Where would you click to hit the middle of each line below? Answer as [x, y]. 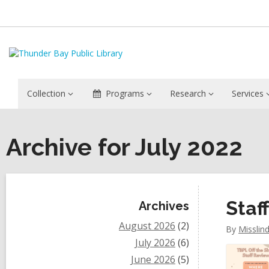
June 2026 [153, 259]
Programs [125, 93]
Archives [164, 206]
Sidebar [57, 203]
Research [188, 93]
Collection [46, 93]
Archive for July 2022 [124, 147]
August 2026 [147, 226]
